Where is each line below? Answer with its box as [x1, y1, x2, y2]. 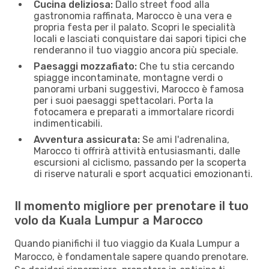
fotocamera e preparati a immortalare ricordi [34, 106, 234, 118]
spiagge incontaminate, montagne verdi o [34, 71, 223, 83]
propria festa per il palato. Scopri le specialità [34, 21, 235, 33]
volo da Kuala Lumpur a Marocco [14, 213, 203, 228]
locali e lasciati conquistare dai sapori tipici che [34, 32, 246, 44]
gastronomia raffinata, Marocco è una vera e [34, 10, 232, 22]
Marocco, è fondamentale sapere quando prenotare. [14, 250, 249, 262]
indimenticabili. [34, 117, 103, 129]
